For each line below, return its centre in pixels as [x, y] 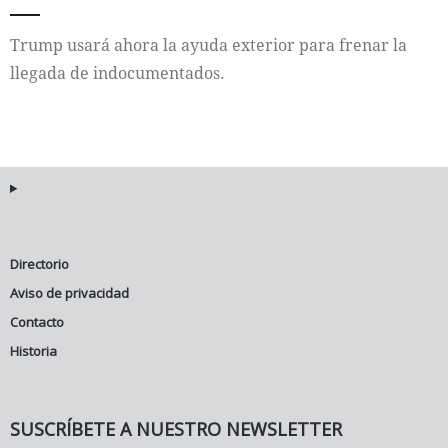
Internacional [90, 42]
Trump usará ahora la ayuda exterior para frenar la [208, 45]
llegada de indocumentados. [117, 73]
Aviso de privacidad [69, 293]
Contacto [37, 322]
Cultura [68, 91]
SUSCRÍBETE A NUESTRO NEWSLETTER [176, 429]
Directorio [39, 264]
